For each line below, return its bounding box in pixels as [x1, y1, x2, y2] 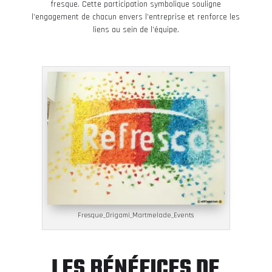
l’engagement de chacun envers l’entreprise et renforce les [32, 11, 240, 22]
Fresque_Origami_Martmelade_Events [78, 210, 194, 220]
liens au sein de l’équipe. [92, 24, 179, 35]
